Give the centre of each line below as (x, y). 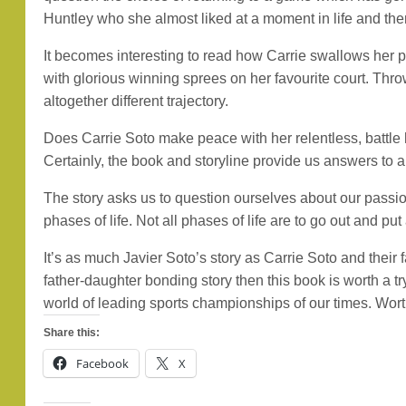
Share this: (72, 333)
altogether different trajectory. (136, 101)
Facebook (103, 363)
